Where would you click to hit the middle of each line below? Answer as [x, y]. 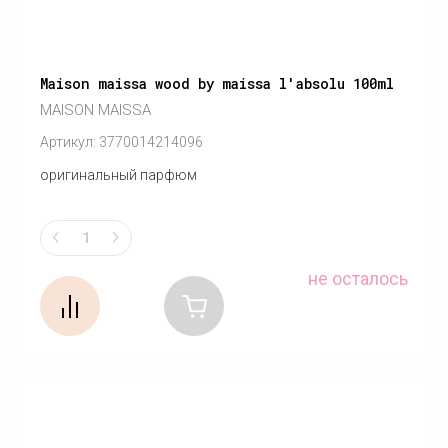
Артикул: [68, 142]
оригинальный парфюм [118, 175]
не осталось [358, 278]
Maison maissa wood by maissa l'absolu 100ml [217, 84]
